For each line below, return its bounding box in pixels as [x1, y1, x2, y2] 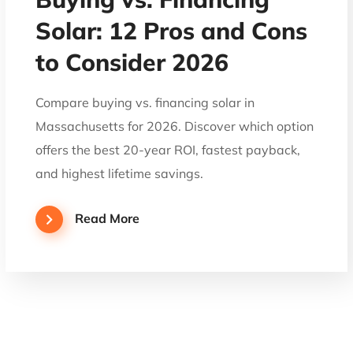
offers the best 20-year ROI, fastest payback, [35, 142, 301, 158]
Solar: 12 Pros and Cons [35, 16, 308, 46]
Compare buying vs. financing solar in [35, 95, 255, 110]
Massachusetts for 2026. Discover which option [35, 118, 314, 134]
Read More [74, 210, 139, 226]
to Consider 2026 [35, 47, 229, 77]
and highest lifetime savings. [35, 165, 204, 181]
